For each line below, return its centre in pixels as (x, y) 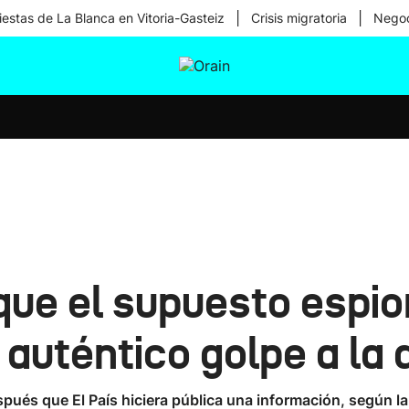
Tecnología (206, 152)
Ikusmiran (204, 104)
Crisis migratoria (299, 18)
